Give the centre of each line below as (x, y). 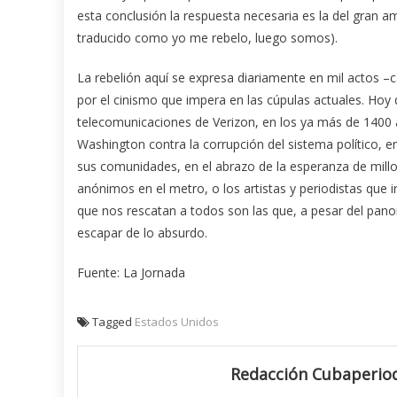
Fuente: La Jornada (131, 273)
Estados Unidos (177, 322)
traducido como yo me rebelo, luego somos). (207, 38)
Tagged (113, 322)
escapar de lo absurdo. (142, 233)
